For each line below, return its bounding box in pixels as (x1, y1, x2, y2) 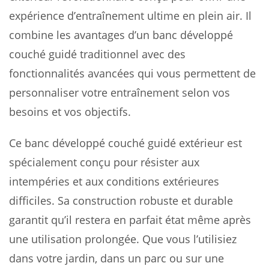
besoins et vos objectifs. (9, 104, 131, 119)
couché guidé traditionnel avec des (9, 46, 186, 61)
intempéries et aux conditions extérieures (9, 174, 219, 189)
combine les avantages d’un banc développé (9, 27, 233, 42)
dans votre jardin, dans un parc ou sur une (9, 250, 224, 265)
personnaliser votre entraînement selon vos (9, 85, 230, 100)
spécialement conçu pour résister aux (9, 154, 199, 169)
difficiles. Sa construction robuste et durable (9, 193, 233, 208)
